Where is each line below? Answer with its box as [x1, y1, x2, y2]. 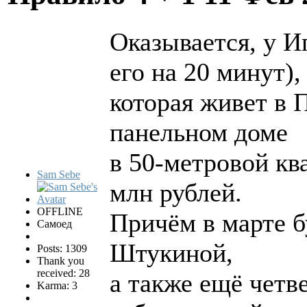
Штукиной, [110, 238, 233, 268]
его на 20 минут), [110, 58, 301, 87]
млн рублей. [110, 178, 242, 208]
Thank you [37, 255, 84, 267]
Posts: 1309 [37, 243, 87, 255]
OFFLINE [37, 206, 83, 218]
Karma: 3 [37, 280, 77, 292]
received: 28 [37, 267, 90, 280]
